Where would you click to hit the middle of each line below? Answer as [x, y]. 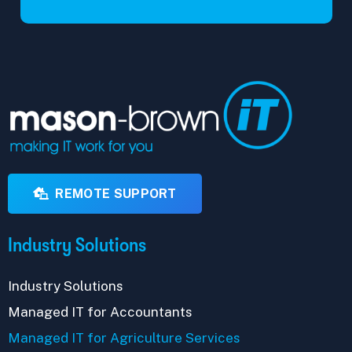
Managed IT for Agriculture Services [124, 338]
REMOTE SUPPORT [116, 194]
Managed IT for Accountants [100, 312]
